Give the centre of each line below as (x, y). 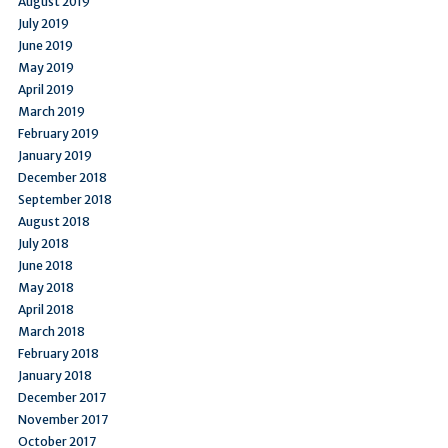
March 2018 (51, 331)
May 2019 (46, 67)
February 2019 (58, 133)
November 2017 (63, 419)
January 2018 (55, 375)
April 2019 (46, 89)
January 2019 (55, 155)
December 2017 (62, 397)
